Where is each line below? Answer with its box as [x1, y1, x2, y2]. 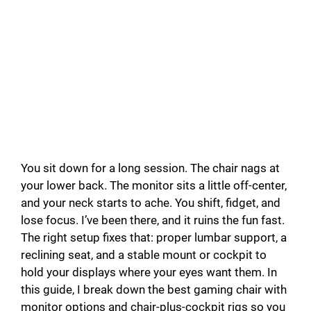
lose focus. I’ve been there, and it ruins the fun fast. [21, 213, 285, 228]
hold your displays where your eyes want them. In [21, 265, 277, 280]
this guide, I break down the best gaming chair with [21, 283, 287, 297]
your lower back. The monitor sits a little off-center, [21, 178, 287, 193]
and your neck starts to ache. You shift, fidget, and [21, 196, 280, 210]
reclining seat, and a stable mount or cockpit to [21, 248, 267, 262]
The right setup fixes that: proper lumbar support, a [21, 230, 287, 245]
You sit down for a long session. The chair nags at [21, 161, 280, 176]
